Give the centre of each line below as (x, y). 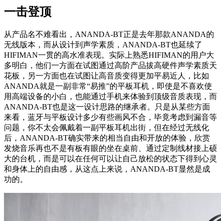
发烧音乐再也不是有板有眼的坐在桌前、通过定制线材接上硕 (110, 148)
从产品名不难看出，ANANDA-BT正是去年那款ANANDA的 (109, 35)
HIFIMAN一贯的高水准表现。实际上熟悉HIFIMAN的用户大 (109, 55)
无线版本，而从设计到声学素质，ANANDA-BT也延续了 (103, 45)
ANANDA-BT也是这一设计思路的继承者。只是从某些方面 (107, 107)
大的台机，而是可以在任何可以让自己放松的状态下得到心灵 (110, 159)
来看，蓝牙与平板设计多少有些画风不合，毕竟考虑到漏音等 (110, 117)
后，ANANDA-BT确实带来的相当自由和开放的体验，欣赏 (107, 138)
